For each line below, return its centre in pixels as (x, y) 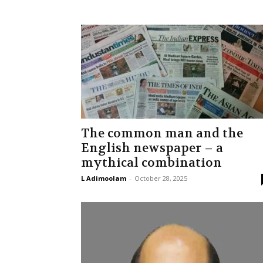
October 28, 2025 (161, 178)
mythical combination (151, 163)
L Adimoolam (104, 178)
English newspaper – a (152, 148)
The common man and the (162, 134)
